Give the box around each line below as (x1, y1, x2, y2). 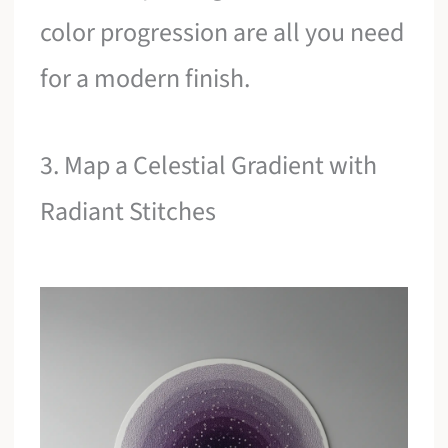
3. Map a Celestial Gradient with (40, 147, 378, 185)
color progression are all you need (40, 13, 405, 51)
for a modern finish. (40, 59, 251, 97)
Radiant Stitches (40, 193, 217, 231)
